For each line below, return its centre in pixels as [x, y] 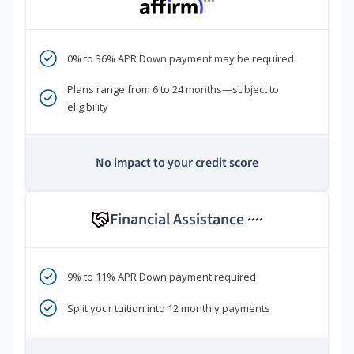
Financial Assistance [179, 220]
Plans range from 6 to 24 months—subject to [173, 90]
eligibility [88, 107]
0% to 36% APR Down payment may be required [181, 59]
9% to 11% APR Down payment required [162, 277]
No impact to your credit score [177, 163]
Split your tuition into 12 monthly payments [169, 309]
